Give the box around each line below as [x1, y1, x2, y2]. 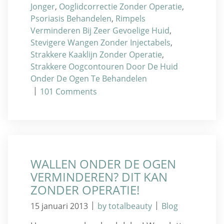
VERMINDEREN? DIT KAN [30, 168, 167, 185]
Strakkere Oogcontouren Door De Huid [30, 60, 178, 72]
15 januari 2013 [30, 200, 88, 211]
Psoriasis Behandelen [30, 12, 111, 24]
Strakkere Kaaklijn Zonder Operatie [30, 48, 162, 60]
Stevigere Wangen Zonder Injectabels [30, 36, 170, 48]
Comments [55, 85, 97, 97]
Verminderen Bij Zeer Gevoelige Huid [30, 24, 169, 36]
